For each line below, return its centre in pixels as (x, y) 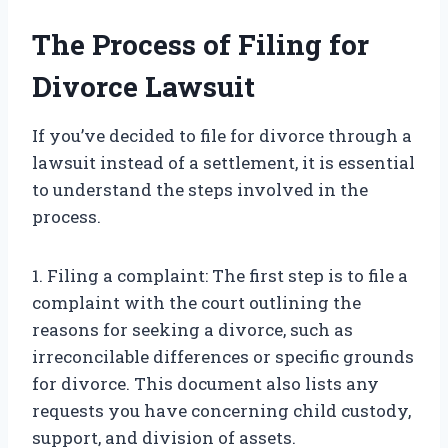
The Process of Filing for (200, 45)
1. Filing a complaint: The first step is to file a (220, 276)
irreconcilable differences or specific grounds (223, 357)
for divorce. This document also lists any (205, 384)
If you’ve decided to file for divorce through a (222, 136)
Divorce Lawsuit (143, 87)
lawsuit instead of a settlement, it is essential (223, 163)
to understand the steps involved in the (200, 190)
